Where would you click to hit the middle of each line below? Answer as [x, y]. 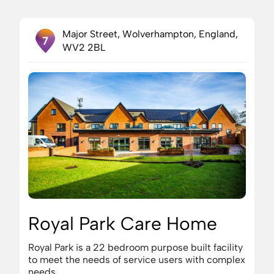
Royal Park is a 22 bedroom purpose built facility [135, 247]
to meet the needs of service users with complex [137, 260]
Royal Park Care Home [123, 224]
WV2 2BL [84, 47]
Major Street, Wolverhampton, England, [150, 34]
